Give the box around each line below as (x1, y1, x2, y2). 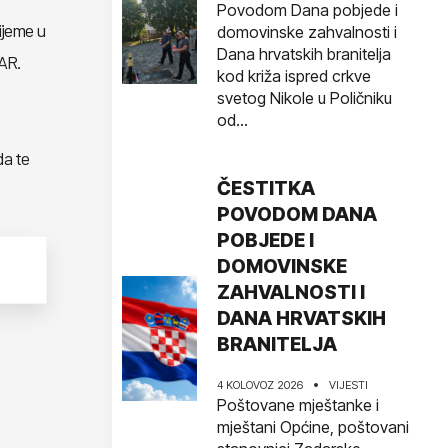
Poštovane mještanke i (217, 395, 379, 415)
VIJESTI (329, 378, 368, 392)
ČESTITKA (217, 177, 315, 200)
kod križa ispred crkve (217, 66, 371, 86)
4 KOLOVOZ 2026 (217, 378, 303, 392)
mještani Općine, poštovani (217, 417, 409, 437)
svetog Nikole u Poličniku (217, 88, 392, 108)
